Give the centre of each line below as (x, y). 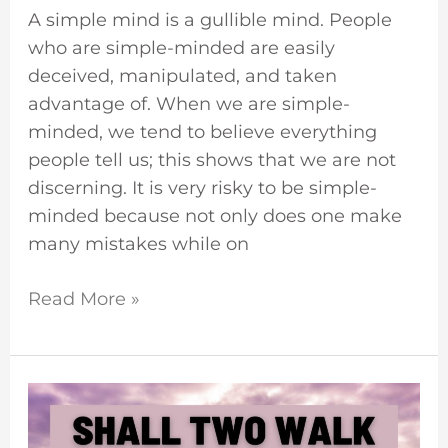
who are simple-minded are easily (181, 48)
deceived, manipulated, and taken (182, 76)
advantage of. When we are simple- (188, 104)
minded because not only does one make (214, 216)
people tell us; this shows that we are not (211, 160)
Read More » (83, 299)
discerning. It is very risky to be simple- (202, 188)
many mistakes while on (138, 244)
